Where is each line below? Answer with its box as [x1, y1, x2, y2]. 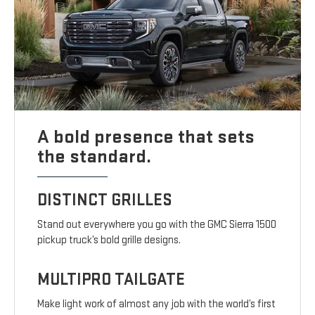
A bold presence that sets [37, 125, 255, 149]
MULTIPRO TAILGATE [37, 269, 186, 290]
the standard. [37, 145, 152, 169]
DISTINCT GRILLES [37, 190, 173, 211]
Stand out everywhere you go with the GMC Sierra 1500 [37, 218, 277, 232]
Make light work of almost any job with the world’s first [37, 297, 276, 311]
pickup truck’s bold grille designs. [37, 233, 181, 247]
